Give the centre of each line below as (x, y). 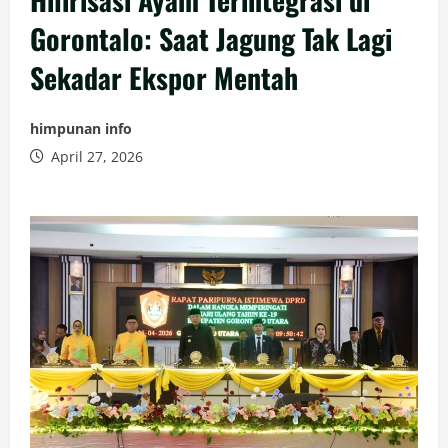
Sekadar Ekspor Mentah (164, 77)
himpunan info (81, 128)
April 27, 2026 (95, 156)
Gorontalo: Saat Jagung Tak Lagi (211, 38)
